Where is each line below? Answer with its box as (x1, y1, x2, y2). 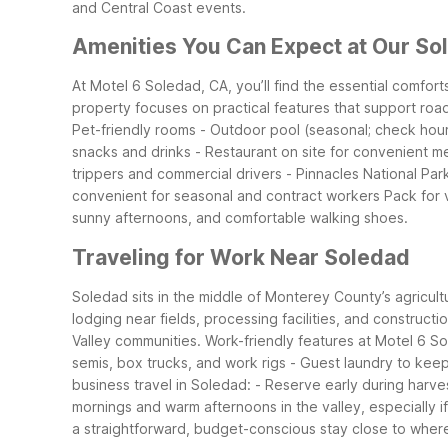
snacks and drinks (72, 143, 191, 161)
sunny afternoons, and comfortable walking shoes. (72, 209, 408, 227)
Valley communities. (72, 332, 201, 350)
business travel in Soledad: (72, 376, 251, 394)
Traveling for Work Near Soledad (72, 244, 410, 270)
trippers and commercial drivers (72, 165, 282, 183)
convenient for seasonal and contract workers (72, 187, 380, 205)
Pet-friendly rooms (72, 121, 196, 139)
